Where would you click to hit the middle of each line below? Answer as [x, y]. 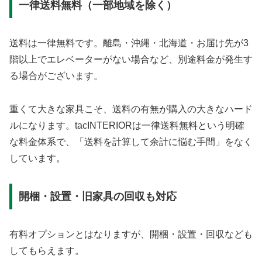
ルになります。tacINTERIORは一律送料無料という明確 [127, 126]
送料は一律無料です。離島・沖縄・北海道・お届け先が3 [129, 43]
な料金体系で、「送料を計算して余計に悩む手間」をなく [131, 142]
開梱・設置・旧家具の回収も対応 [97, 196]
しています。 [37, 158]
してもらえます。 [47, 250]
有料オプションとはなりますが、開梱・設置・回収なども [131, 234]
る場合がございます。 [56, 76]
